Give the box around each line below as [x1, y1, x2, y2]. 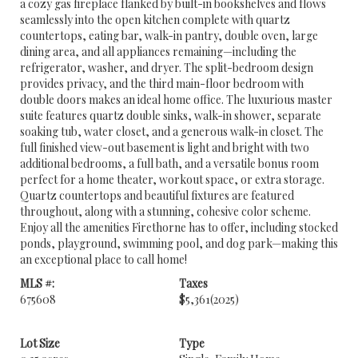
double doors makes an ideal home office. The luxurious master [20, 92, 332, 107]
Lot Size [20, 336, 60, 351]
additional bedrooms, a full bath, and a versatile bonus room [20, 156, 319, 171]
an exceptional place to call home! [20, 252, 187, 267]
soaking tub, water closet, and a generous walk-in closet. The [20, 124, 324, 139]
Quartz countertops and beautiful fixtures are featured [20, 188, 294, 203]
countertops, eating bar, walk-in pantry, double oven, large [20, 28, 318, 43]
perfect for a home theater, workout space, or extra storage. [20, 172, 324, 187]
